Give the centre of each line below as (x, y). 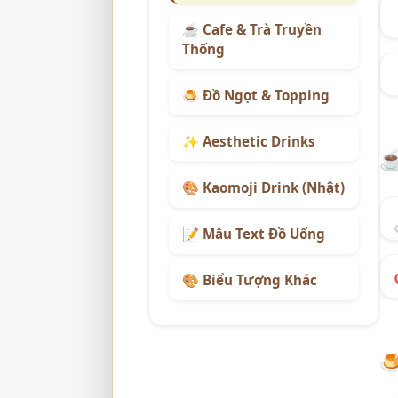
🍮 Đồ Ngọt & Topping (256, 95)
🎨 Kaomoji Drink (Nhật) (263, 187)
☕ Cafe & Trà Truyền (252, 29)
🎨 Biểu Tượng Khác (250, 280)
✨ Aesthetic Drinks (249, 141)
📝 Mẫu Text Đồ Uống (254, 234)
